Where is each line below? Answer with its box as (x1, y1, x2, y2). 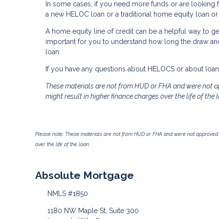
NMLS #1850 (47, 190, 88, 197)
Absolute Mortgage (35, 169, 134, 182)
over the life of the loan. (35, 141, 90, 148)
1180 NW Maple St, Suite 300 (47, 207, 139, 215)
